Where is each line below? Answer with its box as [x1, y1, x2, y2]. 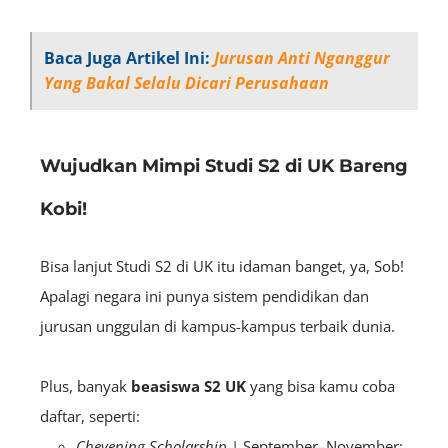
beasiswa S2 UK [131, 375, 250, 396]
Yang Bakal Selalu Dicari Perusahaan [44, 71, 329, 94]
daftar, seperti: [40, 405, 140, 426]
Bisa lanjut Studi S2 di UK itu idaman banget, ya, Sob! [40, 255, 404, 276]
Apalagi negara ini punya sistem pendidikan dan [40, 285, 369, 306]
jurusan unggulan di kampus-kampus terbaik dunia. [40, 315, 399, 336]
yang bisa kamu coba [250, 375, 395, 396]
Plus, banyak [40, 375, 131, 396]
